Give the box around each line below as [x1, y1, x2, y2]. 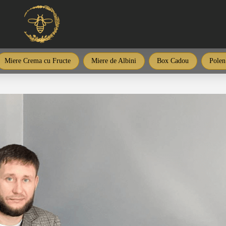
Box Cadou [157, 57, 189, 65]
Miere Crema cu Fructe [5, 57, 71, 65]
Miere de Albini [91, 57, 136, 65]
